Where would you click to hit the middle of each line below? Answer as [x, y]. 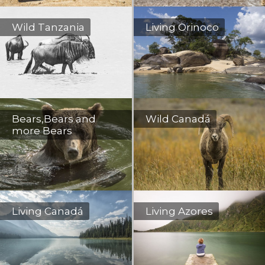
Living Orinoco [182, 27]
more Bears [42, 131]
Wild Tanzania [48, 27]
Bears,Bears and [54, 119]
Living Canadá [48, 211]
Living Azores [179, 211]
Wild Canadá [178, 119]
